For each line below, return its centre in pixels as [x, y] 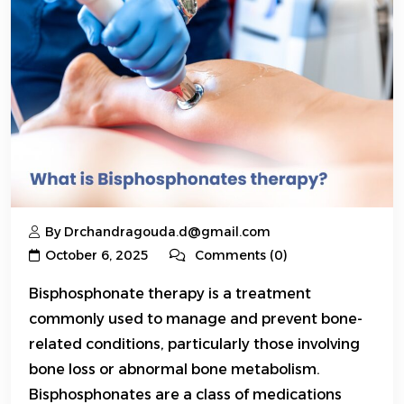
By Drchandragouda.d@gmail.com [158, 232]
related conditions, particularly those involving [194, 344]
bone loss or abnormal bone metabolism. [174, 370]
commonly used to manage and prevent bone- [196, 319]
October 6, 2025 [96, 256]
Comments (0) [239, 256]
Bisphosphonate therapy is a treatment [170, 294]
